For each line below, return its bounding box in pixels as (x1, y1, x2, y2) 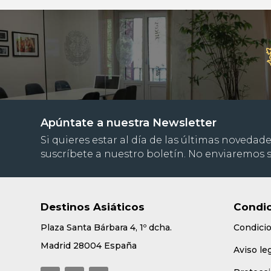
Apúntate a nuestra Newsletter (41, 116, 217, 129)
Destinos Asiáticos (41, 201, 145, 214)
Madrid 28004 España (41, 240, 137, 252)
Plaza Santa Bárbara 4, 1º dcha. (41, 222, 172, 233)
